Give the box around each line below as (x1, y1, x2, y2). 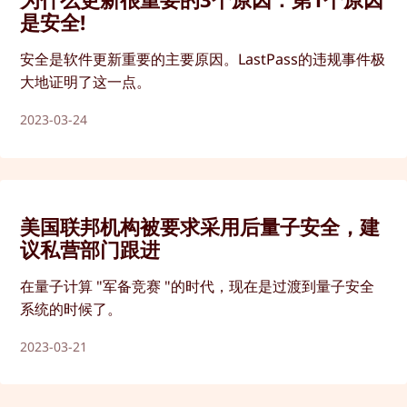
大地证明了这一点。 (20, 72, 152, 93)
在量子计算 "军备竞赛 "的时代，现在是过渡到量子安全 (20, 275, 375, 296)
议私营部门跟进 (20, 234, 161, 263)
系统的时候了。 (20, 298, 123, 319)
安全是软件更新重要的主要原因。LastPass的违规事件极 (20, 49, 386, 70)
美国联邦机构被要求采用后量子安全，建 (20, 212, 381, 240)
